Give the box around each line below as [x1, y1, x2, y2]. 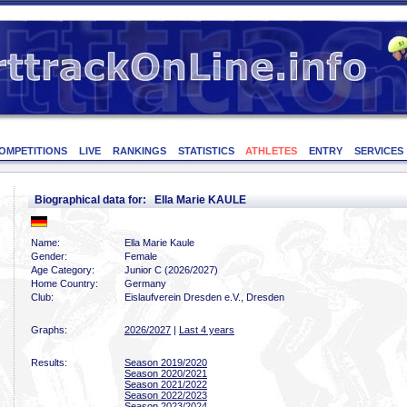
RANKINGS [112, 145, 166, 156]
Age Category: [31, 264, 94, 275]
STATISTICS [177, 145, 234, 156]
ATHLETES [245, 145, 298, 156]
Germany [124, 278, 166, 289]
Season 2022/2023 [124, 390, 207, 401]
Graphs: [31, 324, 67, 335]
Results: [31, 357, 67, 368]
